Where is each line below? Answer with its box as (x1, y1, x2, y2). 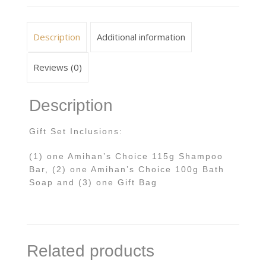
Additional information (97, 31, 185, 43)
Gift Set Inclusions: (28, 126, 123, 137)
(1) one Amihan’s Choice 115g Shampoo (28, 151, 223, 161)
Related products (27, 242, 154, 261)
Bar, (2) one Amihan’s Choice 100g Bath (28, 164, 224, 175)
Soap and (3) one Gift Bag (28, 178, 157, 188)
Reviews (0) (33, 61, 82, 74)
